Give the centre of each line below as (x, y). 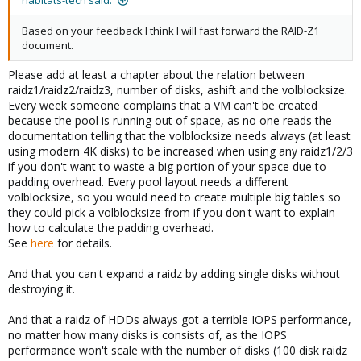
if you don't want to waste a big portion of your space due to (167, 167)
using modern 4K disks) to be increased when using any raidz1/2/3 (180, 151)
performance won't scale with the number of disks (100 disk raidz (178, 351)
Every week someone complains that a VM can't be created (163, 106)
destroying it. (41, 289)
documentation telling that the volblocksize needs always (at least (179, 136)
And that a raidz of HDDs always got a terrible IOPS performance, (180, 320)
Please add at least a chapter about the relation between (156, 75)
